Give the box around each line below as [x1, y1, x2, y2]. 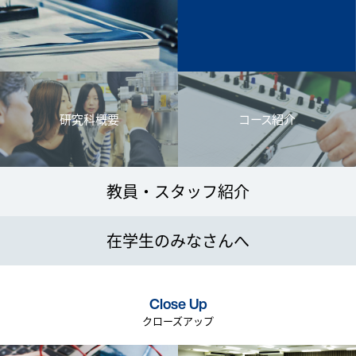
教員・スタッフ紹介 [106, 179, 250, 203]
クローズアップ [142, 312, 214, 328]
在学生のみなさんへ [106, 228, 250, 252]
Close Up [149, 292, 207, 314]
